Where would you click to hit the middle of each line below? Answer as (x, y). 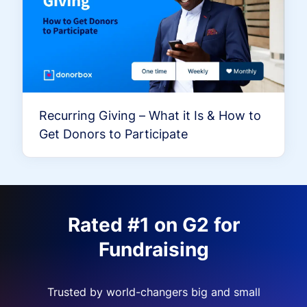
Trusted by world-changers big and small (153, 292)
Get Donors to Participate (113, 134)
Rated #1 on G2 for (153, 225)
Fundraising (153, 250)
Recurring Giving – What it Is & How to (150, 116)
